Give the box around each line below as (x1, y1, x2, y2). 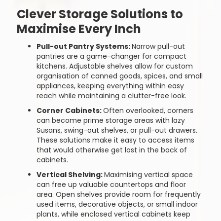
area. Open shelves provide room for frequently (36, 189, 201, 199)
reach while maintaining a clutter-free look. (36, 91, 186, 101)
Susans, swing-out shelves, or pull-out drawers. (36, 125, 197, 135)
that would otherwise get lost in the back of (36, 145, 187, 155)
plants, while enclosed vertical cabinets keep (36, 209, 190, 219)
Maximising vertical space (104, 170, 193, 180)
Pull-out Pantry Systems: (36, 41, 132, 51)
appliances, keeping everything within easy (36, 81, 184, 91)
